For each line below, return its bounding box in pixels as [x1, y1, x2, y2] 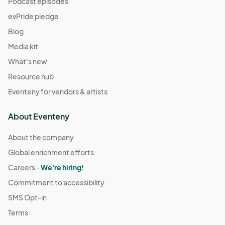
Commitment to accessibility [8, 177, 104, 187]
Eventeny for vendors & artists [8, 86, 107, 96]
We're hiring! [41, 162, 84, 172]
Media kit [8, 41, 38, 51]
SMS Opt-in [8, 192, 47, 202]
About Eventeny [8, 110, 69, 122]
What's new [8, 56, 47, 66]
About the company [8, 132, 74, 142]
